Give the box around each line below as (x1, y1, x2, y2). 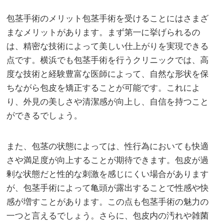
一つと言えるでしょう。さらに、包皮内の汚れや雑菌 (6, 211, 209, 221)
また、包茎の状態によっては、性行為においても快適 (6, 141, 209, 151)
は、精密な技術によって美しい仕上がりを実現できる (6, 41, 209, 51)
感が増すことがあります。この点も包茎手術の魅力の (6, 197, 209, 207)
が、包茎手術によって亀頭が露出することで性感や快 (6, 183, 209, 193)
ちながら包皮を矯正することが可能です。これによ (6, 83, 201, 93)
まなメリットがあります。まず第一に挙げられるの (6, 27, 201, 37)
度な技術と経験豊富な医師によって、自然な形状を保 (6, 69, 209, 79)
